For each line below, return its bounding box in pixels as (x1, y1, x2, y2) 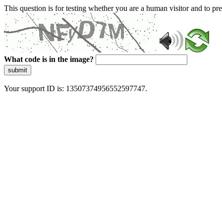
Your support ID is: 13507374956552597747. (4, 84, 147, 93)
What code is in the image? (4, 55, 94, 63)
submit (8, 66, 27, 74)
